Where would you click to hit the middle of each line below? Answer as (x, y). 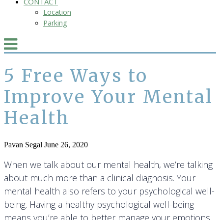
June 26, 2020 (66, 145)
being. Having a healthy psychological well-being (99, 205)
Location (57, 12)
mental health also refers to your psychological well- (109, 191)
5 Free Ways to (76, 76)
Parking (55, 23)
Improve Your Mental (109, 97)
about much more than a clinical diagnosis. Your (100, 178)
